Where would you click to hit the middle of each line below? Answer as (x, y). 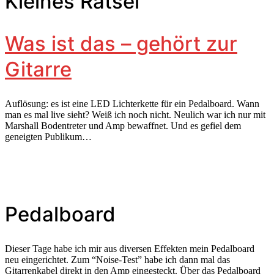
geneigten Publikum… (48, 137)
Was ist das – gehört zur (121, 44)
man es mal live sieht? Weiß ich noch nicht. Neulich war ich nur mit (135, 115)
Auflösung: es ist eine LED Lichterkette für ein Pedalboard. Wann (132, 104)
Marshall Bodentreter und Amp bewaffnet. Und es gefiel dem (123, 126)
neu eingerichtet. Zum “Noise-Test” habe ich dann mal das (117, 259)
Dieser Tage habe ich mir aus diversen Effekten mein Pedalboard (130, 248)
